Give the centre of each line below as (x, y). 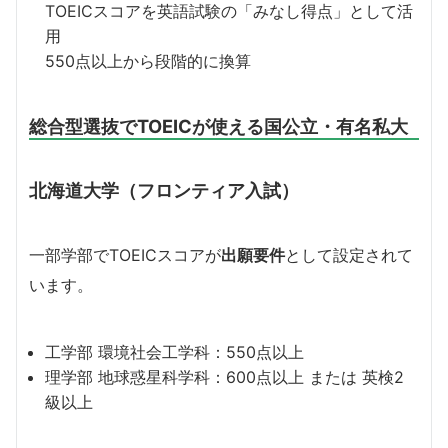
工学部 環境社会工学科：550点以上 (174, 352)
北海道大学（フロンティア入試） (164, 190)
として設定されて (349, 255)
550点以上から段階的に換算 (148, 61)
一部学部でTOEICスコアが (125, 255)
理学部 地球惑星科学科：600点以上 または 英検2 (224, 377)
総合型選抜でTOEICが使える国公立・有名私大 (218, 126)
